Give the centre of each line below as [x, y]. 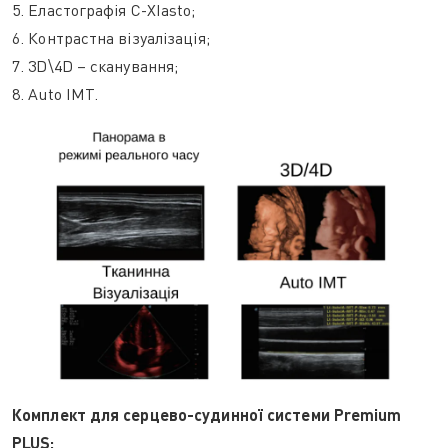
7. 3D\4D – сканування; [95, 66]
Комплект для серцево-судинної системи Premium [207, 414]
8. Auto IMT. [55, 94]
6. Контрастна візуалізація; [111, 38]
